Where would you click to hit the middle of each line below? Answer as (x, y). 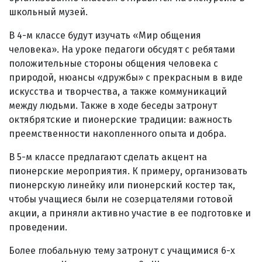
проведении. (38, 227)
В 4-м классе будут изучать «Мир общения (105, 35)
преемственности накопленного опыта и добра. (118, 133)
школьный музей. (48, 12)
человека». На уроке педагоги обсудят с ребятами (122, 49)
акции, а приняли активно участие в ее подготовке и (130, 213)
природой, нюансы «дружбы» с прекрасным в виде (126, 77)
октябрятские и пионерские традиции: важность (120, 119)
